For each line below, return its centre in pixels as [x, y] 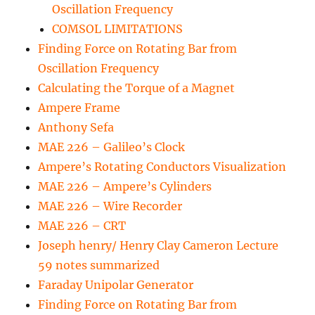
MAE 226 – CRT [82, 226]
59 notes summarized [99, 265]
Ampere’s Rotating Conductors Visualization [162, 167]
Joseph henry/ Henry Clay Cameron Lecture [159, 246]
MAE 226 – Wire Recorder [110, 206]
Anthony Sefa [76, 128]
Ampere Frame [79, 108]
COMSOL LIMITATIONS [118, 29]
